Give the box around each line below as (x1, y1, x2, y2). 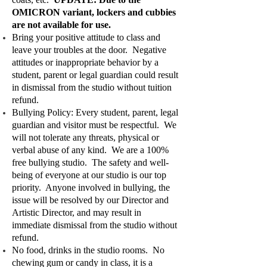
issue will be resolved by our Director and (12, 195, 169, 205)
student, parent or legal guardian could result (12, 70, 178, 80)
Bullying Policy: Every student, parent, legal (12, 107, 178, 117)
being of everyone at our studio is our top (12, 170, 166, 180)
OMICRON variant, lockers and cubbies (12, 7, 176, 17)
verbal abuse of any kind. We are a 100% (12, 145, 169, 155)
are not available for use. (12, 20, 111, 30)
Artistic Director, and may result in (12, 207, 141, 218)
